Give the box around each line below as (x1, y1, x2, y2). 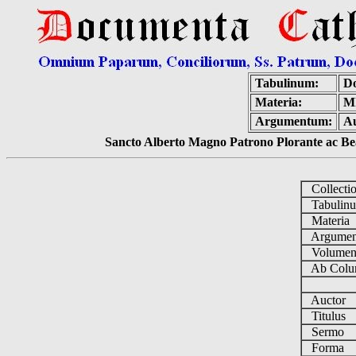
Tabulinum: (255, 76, 319, 90)
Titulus (301, 309, 352, 323)
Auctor (301, 293, 352, 307)
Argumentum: (255, 114, 332, 128)
